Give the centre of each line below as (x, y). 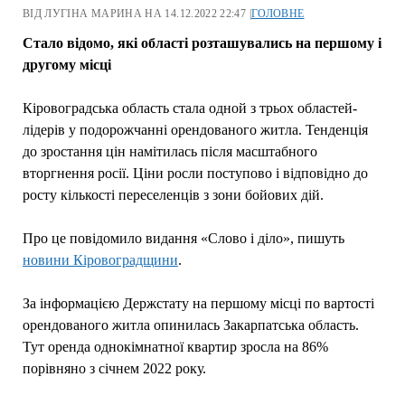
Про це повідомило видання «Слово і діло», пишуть (183, 238)
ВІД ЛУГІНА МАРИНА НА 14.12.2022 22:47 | (137, 14)
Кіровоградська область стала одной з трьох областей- (189, 108)
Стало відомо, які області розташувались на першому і (202, 43)
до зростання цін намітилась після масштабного (170, 151)
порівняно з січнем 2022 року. (114, 368)
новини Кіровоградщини (100, 260)
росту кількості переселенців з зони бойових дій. (173, 195)
